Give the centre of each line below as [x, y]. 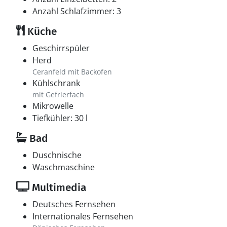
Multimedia [58, 187]
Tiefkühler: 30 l [60, 118]
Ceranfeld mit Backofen [72, 72]
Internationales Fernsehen [83, 216]
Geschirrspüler [61, 48]
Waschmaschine [64, 167]
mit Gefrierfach [58, 94]
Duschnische [57, 155]
